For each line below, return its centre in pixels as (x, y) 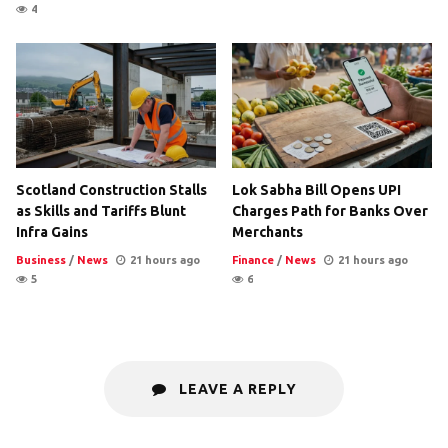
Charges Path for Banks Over (330, 210)
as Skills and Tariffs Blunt (101, 210)
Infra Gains (52, 231)
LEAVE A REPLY (235, 388)
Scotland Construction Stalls (111, 189)
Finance (253, 259)
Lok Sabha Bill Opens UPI (316, 189)
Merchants (267, 231)
